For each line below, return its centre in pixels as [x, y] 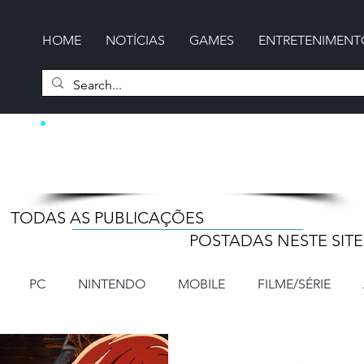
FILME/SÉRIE [294, 284]
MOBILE [201, 284]
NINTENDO [112, 284]
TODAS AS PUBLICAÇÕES [109, 218]
